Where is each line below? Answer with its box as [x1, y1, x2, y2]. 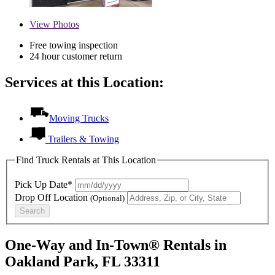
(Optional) [90, 193, 125, 203]
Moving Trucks [49, 112, 109, 123]
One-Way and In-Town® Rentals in [5, 237, 227, 254]
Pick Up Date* [15, 179, 72, 190]
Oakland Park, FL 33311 [5, 254, 160, 270]
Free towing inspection [29, 39, 118, 50]
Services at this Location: [5, 74, 164, 90]
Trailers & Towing [48, 133, 119, 144]
